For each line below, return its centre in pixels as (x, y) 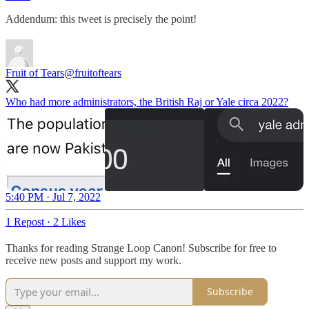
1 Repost (25, 221)
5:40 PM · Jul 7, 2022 (53, 197)
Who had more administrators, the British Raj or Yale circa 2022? (147, 101)
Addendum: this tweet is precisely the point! (101, 19)
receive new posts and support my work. (93, 260)
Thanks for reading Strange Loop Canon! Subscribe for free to (141, 248)
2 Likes (69, 221)
